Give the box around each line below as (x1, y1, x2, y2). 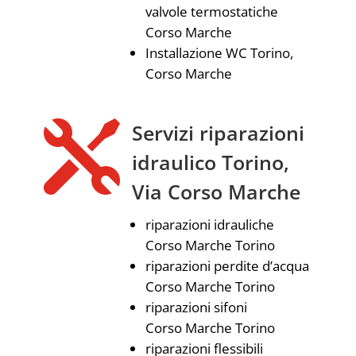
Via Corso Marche (131, 178, 300, 205)
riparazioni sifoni (145, 298, 247, 316)
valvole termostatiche (145, 2, 278, 21)
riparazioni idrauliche (145, 215, 274, 234)
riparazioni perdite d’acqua (145, 257, 309, 275)
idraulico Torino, (131, 149, 289, 176)
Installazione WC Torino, (145, 44, 293, 62)
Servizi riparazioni (131, 119, 304, 146)
